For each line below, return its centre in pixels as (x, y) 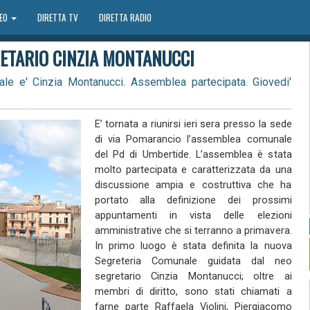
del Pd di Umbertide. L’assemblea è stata (193, 154)
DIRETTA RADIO (125, 17)
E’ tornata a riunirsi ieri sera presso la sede (193, 124)
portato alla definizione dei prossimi (193, 200)
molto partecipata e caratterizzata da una (193, 170)
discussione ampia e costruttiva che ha (193, 185)
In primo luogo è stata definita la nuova (193, 246)
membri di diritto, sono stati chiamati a (193, 291)
